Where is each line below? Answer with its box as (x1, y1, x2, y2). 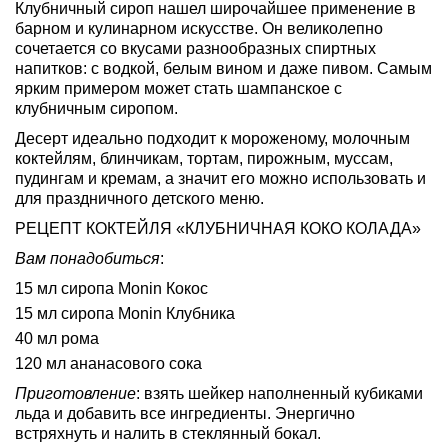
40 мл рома (15, 329, 99, 347)
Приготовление (15, 384, 136, 402)
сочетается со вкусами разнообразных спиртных (15, 39, 376, 57)
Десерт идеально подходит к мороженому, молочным (15, 129, 410, 147)
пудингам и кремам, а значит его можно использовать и (15, 169, 426, 187)
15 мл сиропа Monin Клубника (15, 304, 235, 322)
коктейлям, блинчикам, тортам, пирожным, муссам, (15, 149, 393, 167)
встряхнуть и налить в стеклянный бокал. (15, 424, 321, 442)
